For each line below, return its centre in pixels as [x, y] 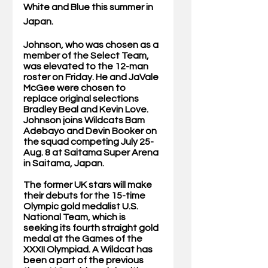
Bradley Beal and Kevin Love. [87, 110]
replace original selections [82, 99]
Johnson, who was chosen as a [92, 45]
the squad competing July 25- [89, 142]
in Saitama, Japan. [64, 164]
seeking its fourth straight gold [92, 228]
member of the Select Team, [87, 56]
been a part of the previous [84, 261]
